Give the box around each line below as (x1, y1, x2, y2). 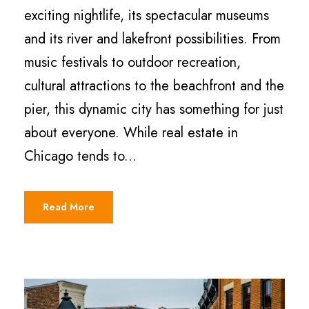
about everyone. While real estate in (24, 123, 238, 143)
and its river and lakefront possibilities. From (24, 29, 281, 50)
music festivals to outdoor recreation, (24, 52, 241, 73)
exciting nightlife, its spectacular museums (24, 6, 269, 26)
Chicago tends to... (24, 146, 137, 167)
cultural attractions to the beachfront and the (24, 76, 284, 97)
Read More (43, 200, 94, 215)
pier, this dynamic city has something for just (24, 99, 283, 120)
